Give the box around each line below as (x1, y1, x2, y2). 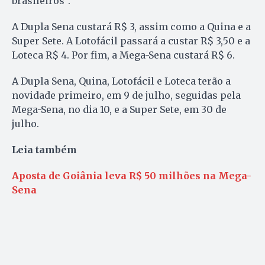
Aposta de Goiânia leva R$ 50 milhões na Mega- (12, 169, 251, 182)
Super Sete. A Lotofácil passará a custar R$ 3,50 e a (12, 34, 250, 47)
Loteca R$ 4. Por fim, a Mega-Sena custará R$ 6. (12, 49, 235, 61)
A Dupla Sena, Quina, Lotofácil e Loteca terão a (12, 75, 231, 87)
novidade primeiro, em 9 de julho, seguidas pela (12, 89, 241, 101)
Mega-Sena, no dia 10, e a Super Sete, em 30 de (12, 103, 227, 115)
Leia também (12, 143, 77, 156)
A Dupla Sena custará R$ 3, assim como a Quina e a (12, 20, 251, 33)
